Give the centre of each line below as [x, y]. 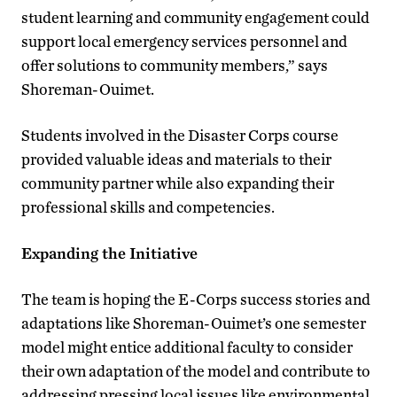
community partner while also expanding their [178, 183]
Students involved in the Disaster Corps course [180, 135]
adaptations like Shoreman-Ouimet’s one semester [194, 323]
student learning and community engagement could [195, 17]
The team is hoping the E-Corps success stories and [196, 299]
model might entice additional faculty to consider [187, 346]
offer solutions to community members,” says [175, 65]
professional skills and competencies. [148, 206]
